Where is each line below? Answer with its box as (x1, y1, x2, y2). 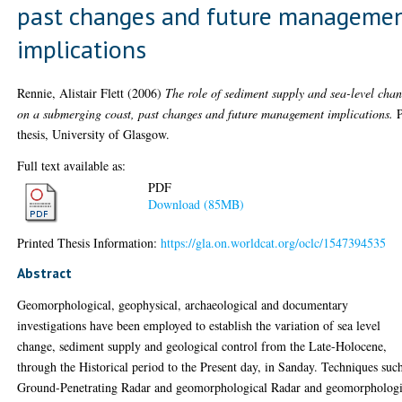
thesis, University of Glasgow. (17, 125, 170, 143)
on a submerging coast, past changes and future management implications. (17, 104, 394, 122)
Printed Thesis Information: (17, 233, 162, 251)
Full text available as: (17, 156, 127, 174)
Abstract (17, 263, 73, 282)
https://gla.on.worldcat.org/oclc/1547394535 (161, 233, 387, 251)
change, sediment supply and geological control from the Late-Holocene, (17, 336, 388, 354)
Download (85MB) (148, 196, 245, 214)
